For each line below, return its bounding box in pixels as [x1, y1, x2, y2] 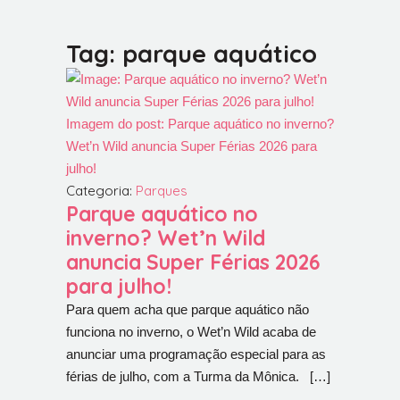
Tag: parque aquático [66, 38, 317, 69]
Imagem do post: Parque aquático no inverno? [66, 116, 334, 131]
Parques [136, 182, 187, 199]
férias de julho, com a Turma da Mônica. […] [66, 369, 330, 384]
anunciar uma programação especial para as [66, 346, 326, 362]
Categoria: [66, 182, 136, 199]
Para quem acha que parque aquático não [66, 302, 309, 317]
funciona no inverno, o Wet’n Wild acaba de [66, 324, 316, 339]
